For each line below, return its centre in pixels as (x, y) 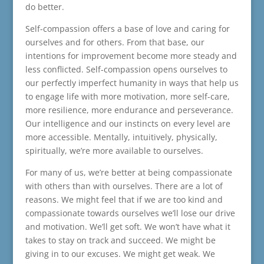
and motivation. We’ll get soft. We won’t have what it (128, 227)
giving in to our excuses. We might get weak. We (120, 254)
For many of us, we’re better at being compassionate (128, 173)
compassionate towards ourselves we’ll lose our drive (130, 213)
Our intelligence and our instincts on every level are (128, 124)
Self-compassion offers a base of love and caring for (127, 29)
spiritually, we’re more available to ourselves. (114, 151)
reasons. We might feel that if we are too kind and (124, 200)
